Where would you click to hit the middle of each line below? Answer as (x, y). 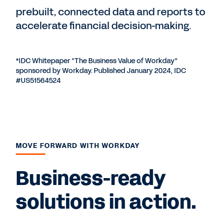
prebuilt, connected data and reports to (110, 12)
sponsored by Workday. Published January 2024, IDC (101, 71)
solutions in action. (106, 203)
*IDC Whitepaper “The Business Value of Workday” (97, 61)
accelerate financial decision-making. (104, 26)
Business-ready (91, 179)
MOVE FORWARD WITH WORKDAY (78, 146)
